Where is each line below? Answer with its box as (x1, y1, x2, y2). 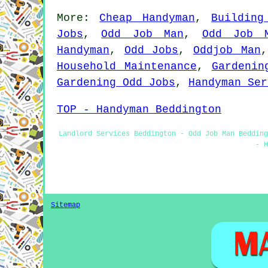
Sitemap (51, 201, 80, 209)
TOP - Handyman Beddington (57, 103, 221, 115)
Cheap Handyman (99, 11, 195, 24)
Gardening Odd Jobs (57, 76, 175, 89)
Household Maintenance (57, 60, 197, 72)
